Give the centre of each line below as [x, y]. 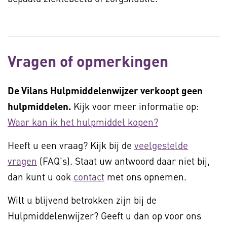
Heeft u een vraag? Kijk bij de [71, 145]
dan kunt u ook [41, 177]
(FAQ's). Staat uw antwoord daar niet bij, [123, 161]
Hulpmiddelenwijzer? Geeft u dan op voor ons [104, 216]
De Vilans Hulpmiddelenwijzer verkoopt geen [105, 91]
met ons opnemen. [145, 177]
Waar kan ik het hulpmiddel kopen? [83, 122]
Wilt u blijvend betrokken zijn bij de [82, 200]
